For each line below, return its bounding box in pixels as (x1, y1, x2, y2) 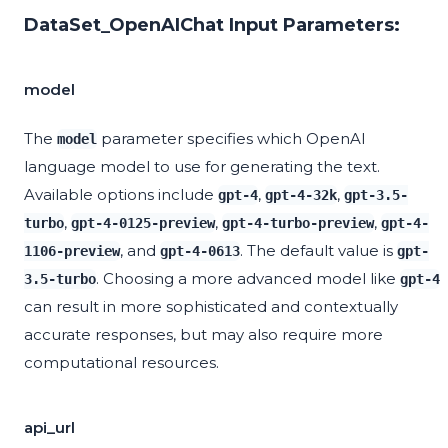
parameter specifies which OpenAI (97, 129, 366, 149)
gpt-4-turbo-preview (222, 215, 374, 232)
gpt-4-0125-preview (71, 215, 215, 232)
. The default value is (240, 241, 397, 261)
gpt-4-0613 (160, 243, 240, 260)
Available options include (24, 185, 218, 205)
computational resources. (24, 353, 219, 373)
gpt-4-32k (265, 187, 337, 204)
